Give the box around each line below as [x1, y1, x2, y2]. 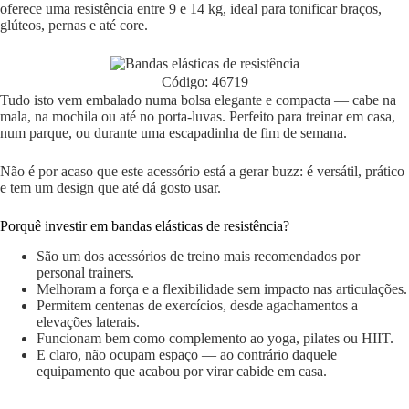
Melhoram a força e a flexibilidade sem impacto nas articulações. [37, 280, 407, 297]
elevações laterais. [37, 313, 140, 330]
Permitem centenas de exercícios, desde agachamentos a [37, 297, 358, 313]
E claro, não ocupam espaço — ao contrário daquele [37, 346, 337, 362]
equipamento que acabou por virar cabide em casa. [37, 362, 327, 379]
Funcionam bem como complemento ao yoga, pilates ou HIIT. [37, 330, 393, 346]
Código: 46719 [161, 74, 248, 89]
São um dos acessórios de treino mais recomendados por [37, 247, 360, 264]
